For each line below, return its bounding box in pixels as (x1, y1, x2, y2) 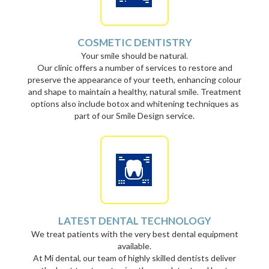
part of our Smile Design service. (74, 110, 195, 121)
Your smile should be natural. (81, 50, 188, 61)
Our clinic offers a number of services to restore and (37, 62, 232, 73)
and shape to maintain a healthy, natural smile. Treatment (28, 86, 241, 97)
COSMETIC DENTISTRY (77, 36, 192, 49)
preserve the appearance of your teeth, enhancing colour (28, 74, 241, 85)
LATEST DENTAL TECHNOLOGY (58, 214, 211, 227)
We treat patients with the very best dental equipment (31, 229, 238, 239)
